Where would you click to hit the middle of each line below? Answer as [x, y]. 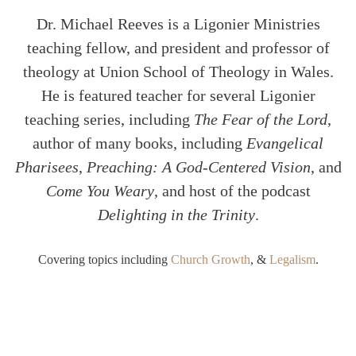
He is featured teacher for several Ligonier [178, 95]
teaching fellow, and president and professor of [178, 47]
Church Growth [210, 259]
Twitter [102, 339]
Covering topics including [104, 259]
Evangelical [285, 143]
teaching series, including [109, 119]
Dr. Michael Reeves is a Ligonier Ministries [178, 23]
